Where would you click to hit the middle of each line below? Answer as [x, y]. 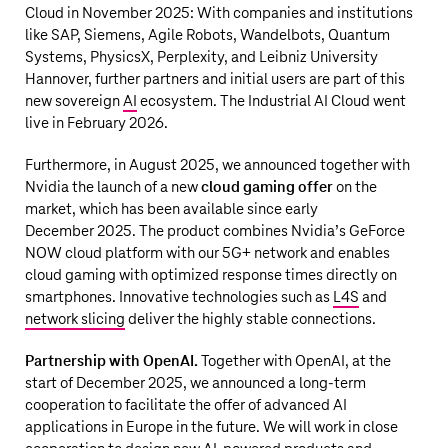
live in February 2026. [96, 123]
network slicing [75, 319]
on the [355, 187]
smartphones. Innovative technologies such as [179, 297]
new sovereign [74, 101]
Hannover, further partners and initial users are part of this [215, 79]
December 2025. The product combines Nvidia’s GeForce [215, 231]
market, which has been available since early [171, 209]
